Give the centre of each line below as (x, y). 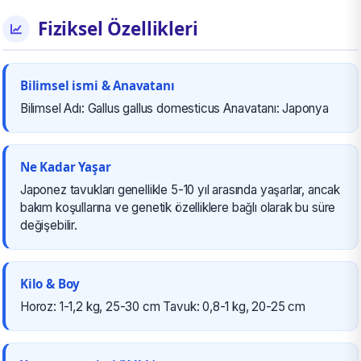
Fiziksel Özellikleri (118, 29)
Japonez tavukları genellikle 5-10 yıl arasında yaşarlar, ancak (180, 190)
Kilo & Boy (50, 284)
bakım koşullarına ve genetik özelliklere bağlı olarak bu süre (178, 208)
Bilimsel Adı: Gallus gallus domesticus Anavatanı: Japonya (174, 109)
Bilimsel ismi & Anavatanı (98, 86)
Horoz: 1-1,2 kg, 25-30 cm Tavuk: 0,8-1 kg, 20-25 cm (163, 307)
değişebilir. (49, 226)
